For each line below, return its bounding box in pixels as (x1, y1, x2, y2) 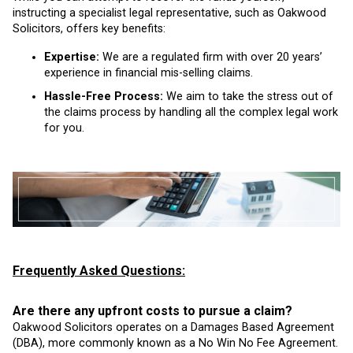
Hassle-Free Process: (44, 89, 163, 103)
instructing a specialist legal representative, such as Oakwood (13, 6, 326, 20)
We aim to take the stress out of (163, 89, 333, 103)
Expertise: (44, 50, 99, 65)
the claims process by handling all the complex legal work (44, 105, 338, 119)
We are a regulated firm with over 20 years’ (99, 50, 322, 65)
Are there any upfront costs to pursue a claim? (13, 303, 292, 319)
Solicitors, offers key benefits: (13, 22, 165, 36)
